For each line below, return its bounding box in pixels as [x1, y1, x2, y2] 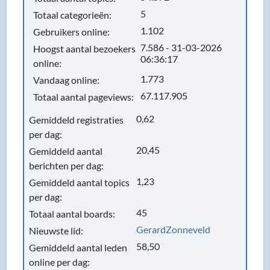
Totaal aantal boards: [29, 208, 116, 219]
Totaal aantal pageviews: [33, 91, 134, 102]
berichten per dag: [29, 160, 104, 171]
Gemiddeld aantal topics [29, 177, 130, 188]
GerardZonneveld [136, 224, 210, 235]
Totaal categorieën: [33, 9, 112, 20]
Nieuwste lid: [29, 225, 84, 236]
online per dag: [29, 256, 90, 268]
